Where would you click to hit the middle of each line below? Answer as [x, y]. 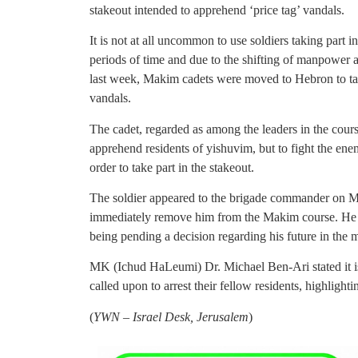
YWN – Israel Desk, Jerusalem [171, 316]
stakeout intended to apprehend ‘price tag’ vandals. [217, 10]
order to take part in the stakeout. [172, 167]
